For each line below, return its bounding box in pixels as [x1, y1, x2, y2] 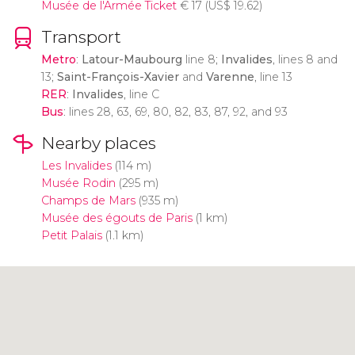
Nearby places [40, 132, 156, 153]
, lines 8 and [272, 52, 338, 67]
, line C [123, 86, 159, 101]
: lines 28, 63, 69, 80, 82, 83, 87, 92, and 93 [63, 104, 288, 119]
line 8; [181, 52, 221, 67]
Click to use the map [105, 281, 250, 298]
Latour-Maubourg [81, 52, 182, 67]
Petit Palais [40, 227, 102, 242]
